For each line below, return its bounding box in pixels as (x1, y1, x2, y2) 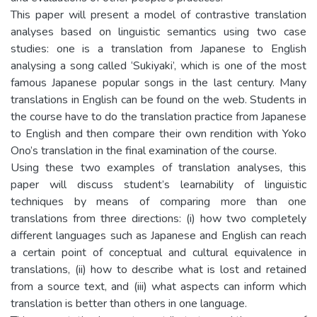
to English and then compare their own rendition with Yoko (11, 125, 306, 142)
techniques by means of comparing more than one (11, 193, 306, 209)
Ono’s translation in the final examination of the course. (11, 142, 277, 158)
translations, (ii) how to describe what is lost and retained (11, 261, 306, 277)
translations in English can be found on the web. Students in (11, 91, 306, 108)
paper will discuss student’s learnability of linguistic (11, 176, 306, 192)
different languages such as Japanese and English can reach (11, 227, 306, 243)
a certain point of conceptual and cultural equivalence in (11, 244, 306, 260)
